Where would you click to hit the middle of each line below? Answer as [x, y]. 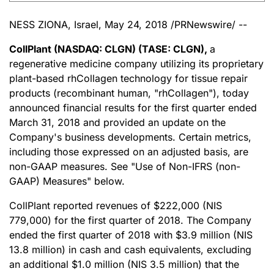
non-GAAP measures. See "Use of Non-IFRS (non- [125, 166]
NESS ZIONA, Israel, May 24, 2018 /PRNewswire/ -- [128, 24]
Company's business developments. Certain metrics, [130, 137]
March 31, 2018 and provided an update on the [117, 122]
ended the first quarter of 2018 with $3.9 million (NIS [131, 235]
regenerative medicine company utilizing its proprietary [136, 64]
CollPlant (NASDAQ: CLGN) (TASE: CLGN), [109, 49]
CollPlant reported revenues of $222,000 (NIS [116, 206]
